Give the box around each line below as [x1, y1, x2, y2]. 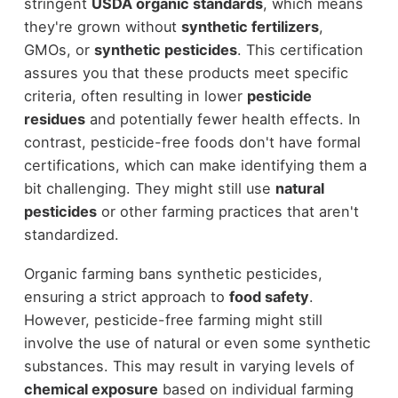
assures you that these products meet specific [23, 63, 348, 82]
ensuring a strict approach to [23, 288, 229, 306]
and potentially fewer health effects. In [84, 109, 361, 128]
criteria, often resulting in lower [23, 86, 247, 105]
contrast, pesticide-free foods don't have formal [23, 132, 361, 151]
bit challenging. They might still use [23, 179, 275, 197]
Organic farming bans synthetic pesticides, [23, 265, 322, 283]
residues [23, 109, 85, 128]
